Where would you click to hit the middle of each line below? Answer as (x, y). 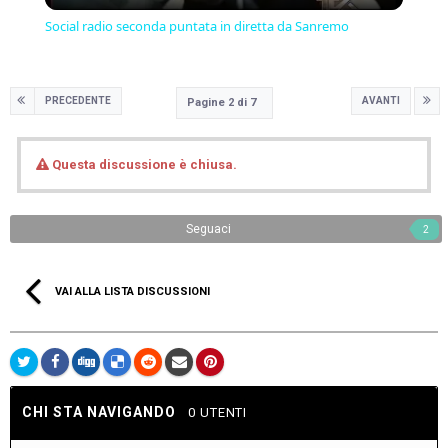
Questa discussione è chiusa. (143, 164)
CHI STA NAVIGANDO (105, 411)
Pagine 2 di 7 (224, 102)
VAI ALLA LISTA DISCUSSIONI (132, 291)
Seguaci (208, 228)
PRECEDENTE (78, 100)
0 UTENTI (217, 412)
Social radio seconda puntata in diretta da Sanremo (196, 25)
